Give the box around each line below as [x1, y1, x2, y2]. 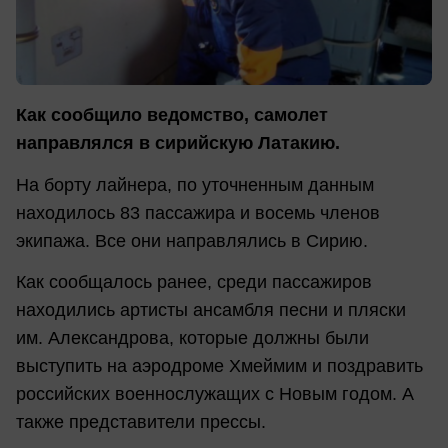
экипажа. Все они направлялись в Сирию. [16, 230, 368, 251]
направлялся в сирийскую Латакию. [16, 133, 340, 154]
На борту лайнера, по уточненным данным [16, 174, 374, 195]
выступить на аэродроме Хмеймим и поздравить [16, 356, 423, 377]
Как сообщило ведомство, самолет [16, 105, 328, 126]
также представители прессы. [16, 412, 266, 433]
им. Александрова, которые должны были [16, 328, 369, 349]
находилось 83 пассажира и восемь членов [16, 202, 380, 223]
